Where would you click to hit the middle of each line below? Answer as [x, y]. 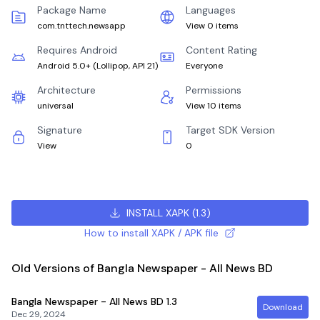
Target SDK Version [230, 130]
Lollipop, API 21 [126, 66]
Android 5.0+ [64, 66]
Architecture [66, 90]
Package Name [72, 10]
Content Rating [221, 50]
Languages [211, 10]
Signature [60, 130]
